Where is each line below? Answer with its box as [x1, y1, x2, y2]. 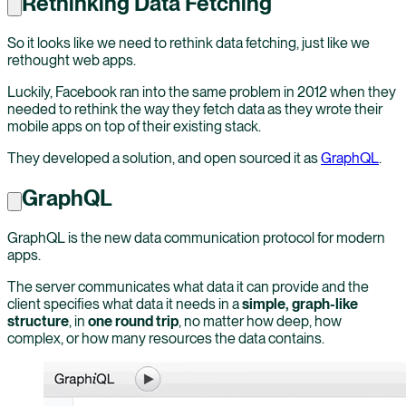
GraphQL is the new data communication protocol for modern [7, 229, 385, 247]
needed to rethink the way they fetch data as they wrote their [7, 101, 382, 119]
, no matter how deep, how [179, 313, 342, 331]
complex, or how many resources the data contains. [7, 330, 324, 348]
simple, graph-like [242, 295, 358, 314]
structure [7, 313, 69, 331]
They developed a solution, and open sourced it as [7, 150, 321, 168]
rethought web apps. [7, 52, 136, 70]
